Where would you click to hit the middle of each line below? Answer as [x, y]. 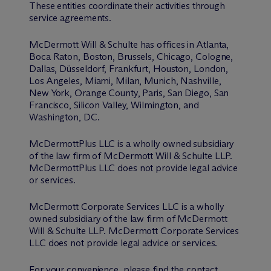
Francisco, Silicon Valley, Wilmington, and [114, 105]
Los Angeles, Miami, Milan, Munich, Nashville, [125, 81]
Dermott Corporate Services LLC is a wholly [134, 207]
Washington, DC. [64, 117]
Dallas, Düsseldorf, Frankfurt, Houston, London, [129, 69]
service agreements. [70, 18]
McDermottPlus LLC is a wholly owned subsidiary [132, 144]
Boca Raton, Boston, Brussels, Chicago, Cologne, [131, 57]
